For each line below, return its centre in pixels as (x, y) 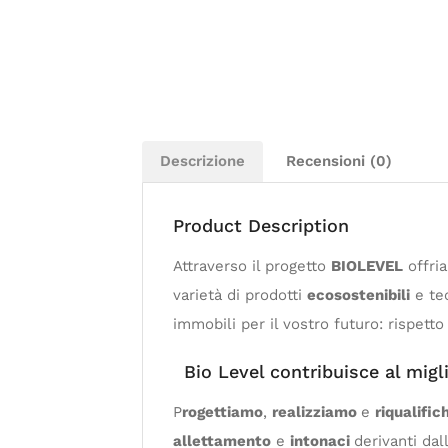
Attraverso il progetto (252, 265)
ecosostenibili (358, 294)
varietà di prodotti (240, 294)
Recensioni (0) (339, 160)
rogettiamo (222, 411)
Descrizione (202, 160)
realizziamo (316, 411)
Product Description (261, 225)
